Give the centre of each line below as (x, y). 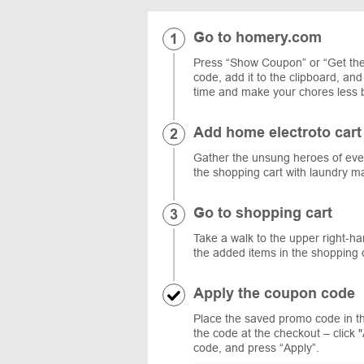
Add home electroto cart (277, 132)
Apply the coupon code (274, 293)
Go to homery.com (258, 37)
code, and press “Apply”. (258, 347)
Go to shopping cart (263, 212)
